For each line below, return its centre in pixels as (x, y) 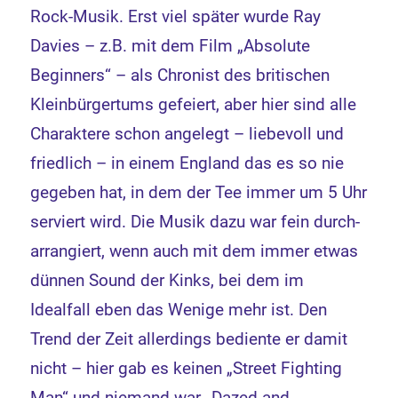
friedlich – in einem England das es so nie (187, 163)
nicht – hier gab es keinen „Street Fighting (187, 369)
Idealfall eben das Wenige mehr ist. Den (179, 310)
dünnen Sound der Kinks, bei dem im (167, 281)
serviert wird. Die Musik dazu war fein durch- (195, 222)
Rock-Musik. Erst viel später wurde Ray (176, 17)
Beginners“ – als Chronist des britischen (180, 76)
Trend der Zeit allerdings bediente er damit (189, 339)
